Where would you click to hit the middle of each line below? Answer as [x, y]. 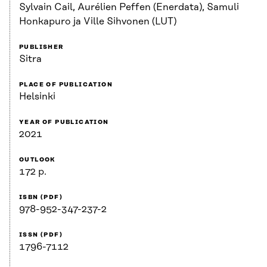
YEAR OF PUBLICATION [64, 122]
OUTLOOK [38, 160]
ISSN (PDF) [41, 235]
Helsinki [37, 97]
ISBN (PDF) [41, 198]
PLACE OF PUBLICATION [66, 85]
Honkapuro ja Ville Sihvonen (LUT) [98, 22]
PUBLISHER [41, 47]
